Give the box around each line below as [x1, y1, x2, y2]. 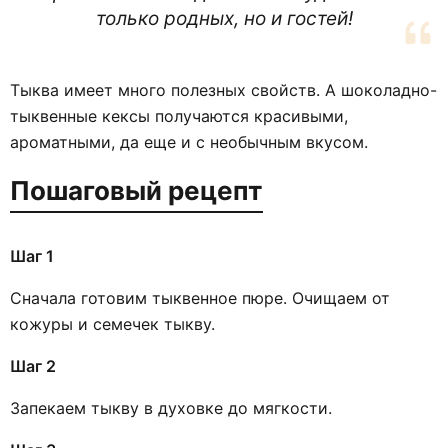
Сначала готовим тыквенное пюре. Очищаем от [10, 287, 390, 308]
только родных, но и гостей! [95, 6, 353, 30]
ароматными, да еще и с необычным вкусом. [10, 131, 368, 152]
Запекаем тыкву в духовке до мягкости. [10, 397, 332, 418]
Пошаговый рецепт [10, 174, 263, 206]
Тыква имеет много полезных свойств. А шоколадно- [10, 79, 437, 100]
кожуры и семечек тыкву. [10, 313, 215, 334]
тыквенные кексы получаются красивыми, [10, 105, 348, 126]
